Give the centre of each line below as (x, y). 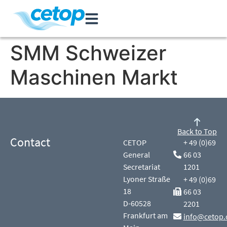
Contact (30, 142)
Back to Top (197, 131)
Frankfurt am (146, 215)
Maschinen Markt (94, 77)
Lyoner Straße (147, 179)
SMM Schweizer (88, 53)
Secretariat (142, 167)
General (137, 155)
